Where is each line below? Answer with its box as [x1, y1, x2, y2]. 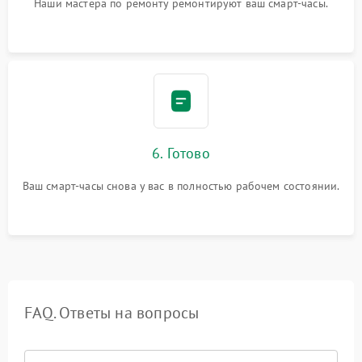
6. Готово [152, 144, 210, 163]
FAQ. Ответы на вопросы [24, 302, 200, 324]
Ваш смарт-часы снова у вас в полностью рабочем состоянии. [22, 179, 340, 194]
